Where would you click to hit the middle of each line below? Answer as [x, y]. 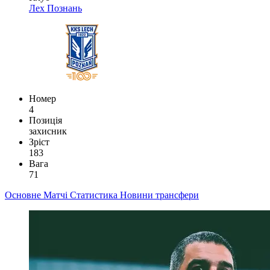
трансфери [177, 195]
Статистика [95, 195]
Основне [24, 195]
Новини [138, 195]
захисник [48, 131]
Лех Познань [55, 8]
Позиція [46, 120]
